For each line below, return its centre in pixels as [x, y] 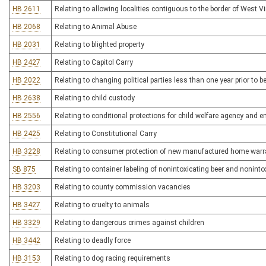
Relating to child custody [95, 98]
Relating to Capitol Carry [94, 62]
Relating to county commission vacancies [123, 187]
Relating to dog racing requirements [113, 258]
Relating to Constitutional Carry [106, 134]
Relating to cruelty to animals [102, 205]
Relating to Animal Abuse [96, 27]
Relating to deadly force [93, 240]
